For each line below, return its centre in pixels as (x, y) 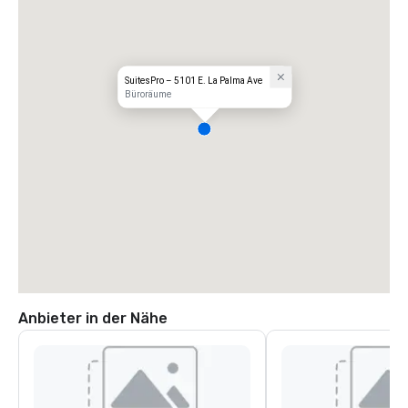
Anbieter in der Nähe (93, 318)
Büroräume (148, 94)
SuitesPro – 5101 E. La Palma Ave (194, 80)
